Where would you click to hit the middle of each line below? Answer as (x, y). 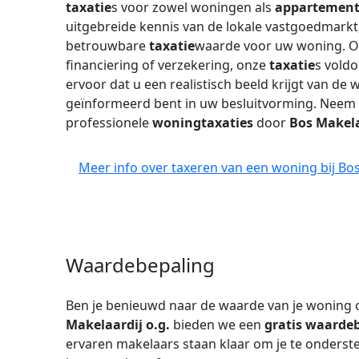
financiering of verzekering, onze (167, 65)
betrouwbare (107, 46)
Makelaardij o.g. (118, 325)
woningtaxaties (203, 123)
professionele (109, 123)
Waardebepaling (140, 265)
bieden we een (217, 325)
